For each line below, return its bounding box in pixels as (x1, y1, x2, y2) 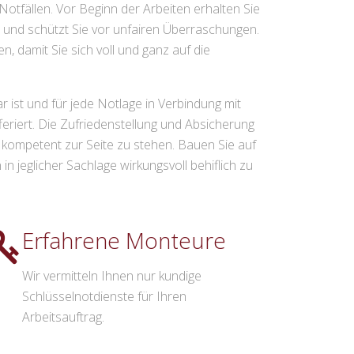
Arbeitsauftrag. (22, 308, 104, 326)
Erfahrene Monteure (22, 225, 226, 256)
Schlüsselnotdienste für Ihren (22, 288, 186, 306)
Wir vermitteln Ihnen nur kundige (22, 267, 201, 285)
